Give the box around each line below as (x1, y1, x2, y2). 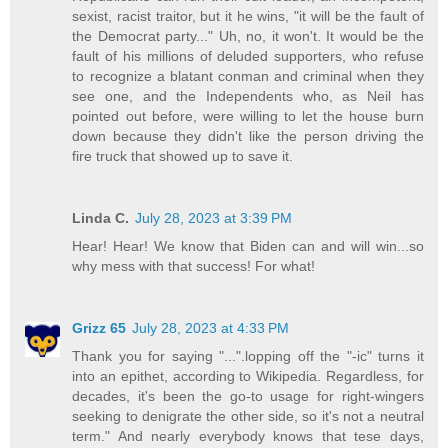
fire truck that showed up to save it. (72, 148, 294, 165)
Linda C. (72, 210, 130, 227)
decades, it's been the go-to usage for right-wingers (72, 388, 424, 405)
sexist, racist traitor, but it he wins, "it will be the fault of (72, 8, 424, 25)
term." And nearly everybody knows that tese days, (72, 428, 424, 445)
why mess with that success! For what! (72, 258, 316, 275)
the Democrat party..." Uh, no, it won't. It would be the (72, 28, 424, 45)
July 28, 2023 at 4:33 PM (132, 320, 290, 337)
